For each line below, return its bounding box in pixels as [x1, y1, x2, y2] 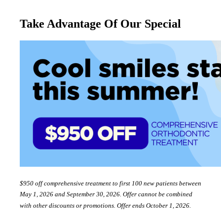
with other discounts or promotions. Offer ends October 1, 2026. [20, 201, 191, 209]
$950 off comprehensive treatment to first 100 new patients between [20, 180, 201, 187]
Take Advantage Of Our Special [20, 17, 181, 31]
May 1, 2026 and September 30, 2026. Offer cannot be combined [20, 190, 192, 198]
